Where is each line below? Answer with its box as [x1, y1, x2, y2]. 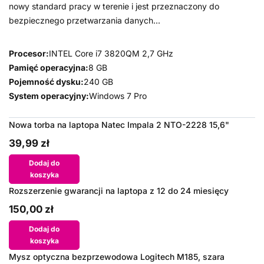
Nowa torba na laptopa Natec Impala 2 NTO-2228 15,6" [9, 120, 229, 130]
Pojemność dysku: [9, 77, 84, 87]
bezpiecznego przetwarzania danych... [9, 15, 160, 25]
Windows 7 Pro [89, 91, 147, 101]
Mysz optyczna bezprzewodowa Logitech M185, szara [9, 252, 225, 262]
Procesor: [9, 48, 49, 58]
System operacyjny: [9, 91, 89, 101]
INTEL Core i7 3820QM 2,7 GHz [49, 48, 173, 58]
